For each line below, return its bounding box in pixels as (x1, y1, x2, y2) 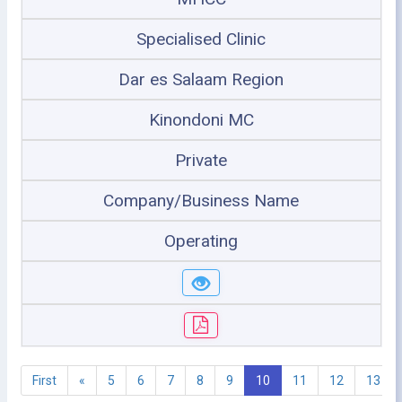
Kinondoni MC (148, 109, 254, 130)
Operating (164, 231, 238, 251)
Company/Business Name (103, 190, 299, 211)
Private (175, 150, 227, 170)
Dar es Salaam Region (118, 69, 284, 90)
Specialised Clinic (136, 29, 266, 49)
